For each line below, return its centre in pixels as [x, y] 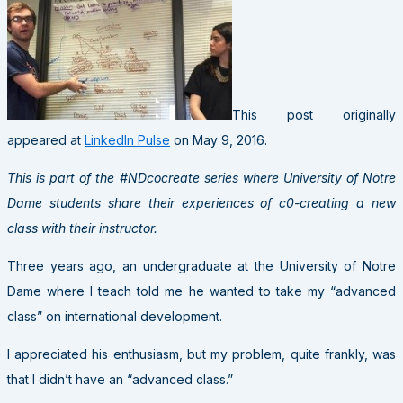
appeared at [46, 139]
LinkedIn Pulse [127, 139]
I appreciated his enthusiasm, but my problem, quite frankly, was [201, 354]
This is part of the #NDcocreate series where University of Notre [201, 177]
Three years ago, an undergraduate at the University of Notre [201, 265]
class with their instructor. [82, 228]
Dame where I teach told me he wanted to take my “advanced [201, 291]
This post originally [314, 114]
